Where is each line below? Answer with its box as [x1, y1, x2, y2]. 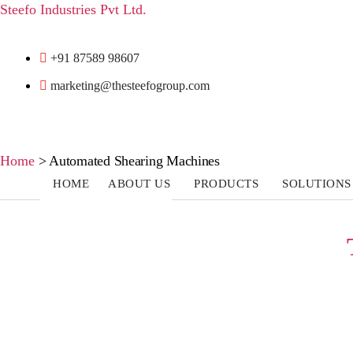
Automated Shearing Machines [49, 153, 220, 169]
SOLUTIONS [281, 177, 351, 190]
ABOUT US [107, 177, 170, 190]
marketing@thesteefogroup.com [50, 79, 210, 92]
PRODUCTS [193, 177, 258, 190]
